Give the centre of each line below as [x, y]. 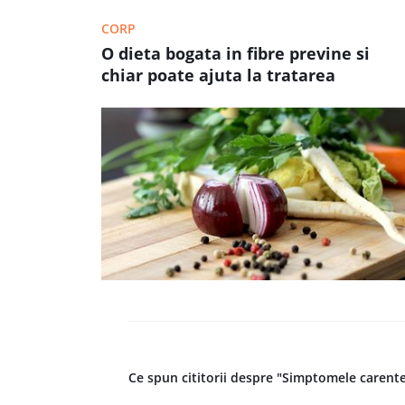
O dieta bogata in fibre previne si [235, 53]
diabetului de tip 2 [176, 97]
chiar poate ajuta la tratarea [218, 75]
